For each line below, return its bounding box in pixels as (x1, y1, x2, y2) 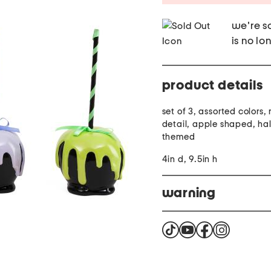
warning (162, 186, 217, 200)
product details (162, 79, 263, 93)
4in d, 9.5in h (162, 155, 218, 165)
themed (162, 132, 195, 142)
